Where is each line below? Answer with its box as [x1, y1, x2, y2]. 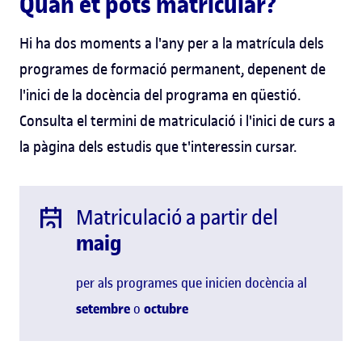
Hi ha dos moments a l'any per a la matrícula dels [19, 33, 324, 53]
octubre [144, 299, 188, 318]
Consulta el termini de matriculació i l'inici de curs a [19, 111, 335, 130]
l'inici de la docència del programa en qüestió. [19, 85, 301, 104]
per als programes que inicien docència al [76, 273, 307, 292]
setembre [76, 299, 130, 318]
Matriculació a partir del [76, 204, 278, 231]
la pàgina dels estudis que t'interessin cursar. [19, 137, 297, 156]
